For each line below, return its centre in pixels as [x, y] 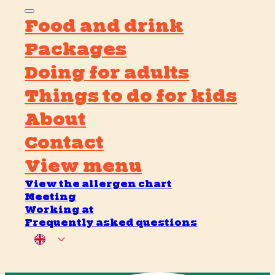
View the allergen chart [99, 184]
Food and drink [104, 26]
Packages [76, 49]
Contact [64, 143]
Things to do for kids [131, 96]
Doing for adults [107, 73]
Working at [60, 210]
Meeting [51, 197]
